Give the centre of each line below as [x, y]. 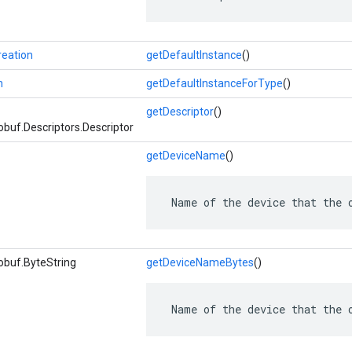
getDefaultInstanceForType [214, 83]
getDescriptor [180, 112]
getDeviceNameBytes [200, 262]
